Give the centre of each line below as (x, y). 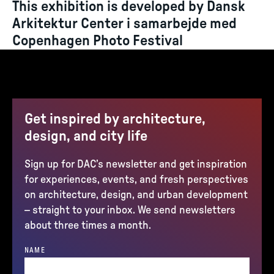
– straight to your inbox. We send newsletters (130, 210)
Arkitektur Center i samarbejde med (124, 24)
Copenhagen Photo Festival (98, 41)
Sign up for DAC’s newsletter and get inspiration (136, 165)
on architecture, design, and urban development (136, 195)
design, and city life (86, 136)
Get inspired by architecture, (115, 119)
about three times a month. (88, 226)
